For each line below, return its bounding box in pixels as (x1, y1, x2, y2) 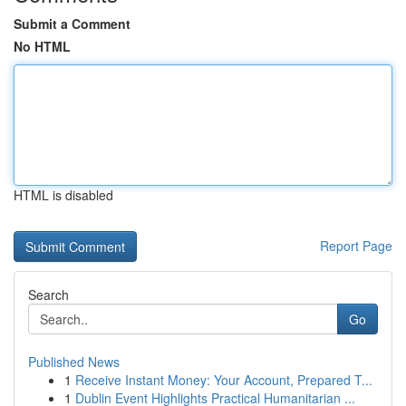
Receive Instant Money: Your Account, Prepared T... (75, 371, 372, 389)
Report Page (320, 237, 392, 255)
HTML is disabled (14, 186, 113, 204)
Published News (28, 353, 120, 371)
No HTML (14, 37, 71, 55)
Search (28, 285, 69, 304)
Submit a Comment (14, 14, 130, 33)
